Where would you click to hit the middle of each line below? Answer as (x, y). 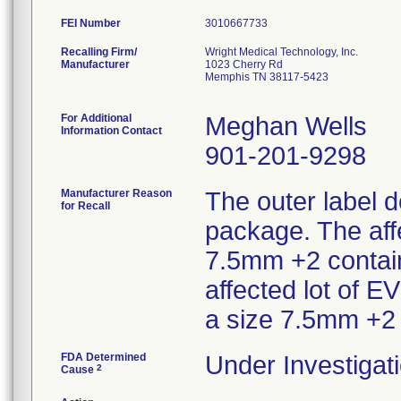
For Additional (96, 118)
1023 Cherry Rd (244, 64)
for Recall (85, 206)
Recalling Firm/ (99, 52)
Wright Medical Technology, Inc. (282, 52)
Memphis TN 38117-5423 (267, 77)
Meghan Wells (286, 126)
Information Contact (111, 131)
